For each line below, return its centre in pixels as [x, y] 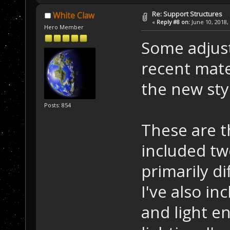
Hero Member [64, 27]
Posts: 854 [58, 105]
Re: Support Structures [187, 14]
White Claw [73, 15]
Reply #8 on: [174, 22]
